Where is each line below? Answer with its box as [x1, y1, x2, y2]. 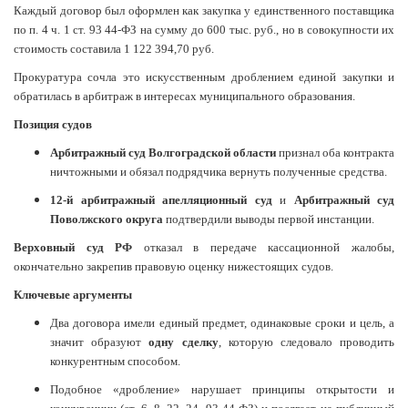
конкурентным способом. [50, 354, 180, 369]
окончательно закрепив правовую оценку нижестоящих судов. [14, 260, 333, 274]
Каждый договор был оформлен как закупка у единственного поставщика [14, 4, 394, 18]
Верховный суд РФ [14, 240, 133, 255]
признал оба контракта [279, 146, 394, 160]
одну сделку [148, 335, 219, 350]
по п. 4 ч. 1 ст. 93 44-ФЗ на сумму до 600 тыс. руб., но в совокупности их [14, 23, 394, 37]
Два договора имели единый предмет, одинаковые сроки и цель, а [50, 316, 394, 331]
